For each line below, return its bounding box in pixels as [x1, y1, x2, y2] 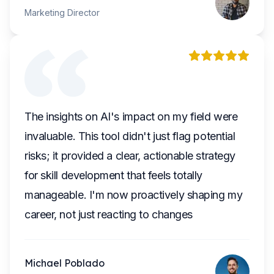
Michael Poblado [24, 257, 105, 269]
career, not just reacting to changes [24, 208, 193, 221]
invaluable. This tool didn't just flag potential [24, 130, 235, 143]
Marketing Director [24, 7, 100, 18]
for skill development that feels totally [24, 169, 202, 182]
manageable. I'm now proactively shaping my [24, 188, 243, 201]
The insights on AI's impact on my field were [24, 110, 238, 123]
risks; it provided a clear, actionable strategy [24, 149, 235, 162]
